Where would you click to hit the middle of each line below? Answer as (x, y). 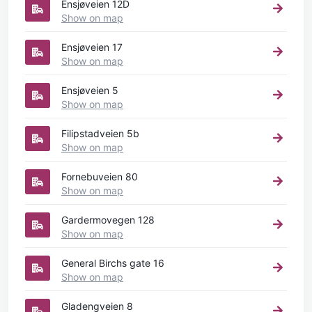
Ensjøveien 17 (92, 47)
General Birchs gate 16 (113, 263)
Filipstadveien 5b (100, 133)
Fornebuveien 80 (100, 176)
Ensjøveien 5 (90, 90)
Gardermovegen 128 (108, 219)
